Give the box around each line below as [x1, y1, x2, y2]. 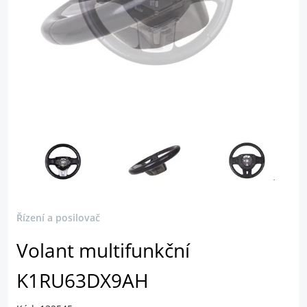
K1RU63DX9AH [16, 268, 149, 293]
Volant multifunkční [16, 238, 190, 263]
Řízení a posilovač [16, 211, 100, 224]
